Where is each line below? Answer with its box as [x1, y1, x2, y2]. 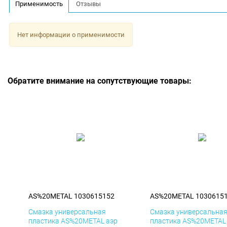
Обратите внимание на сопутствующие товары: [8, 76, 192, 86]
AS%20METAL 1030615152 [28, 192, 115, 201]
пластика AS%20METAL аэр [28, 217, 118, 225]
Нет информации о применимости [17, 30, 125, 39]
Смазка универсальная [28, 208, 106, 216]
